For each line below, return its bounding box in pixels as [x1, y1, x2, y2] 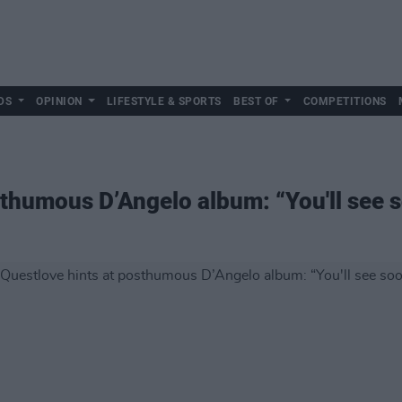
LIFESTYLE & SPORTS [106, 95, 222, 108]
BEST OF [233, 95, 279, 108]
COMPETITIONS [302, 95, 387, 108]
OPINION [36, 95, 83, 108]
